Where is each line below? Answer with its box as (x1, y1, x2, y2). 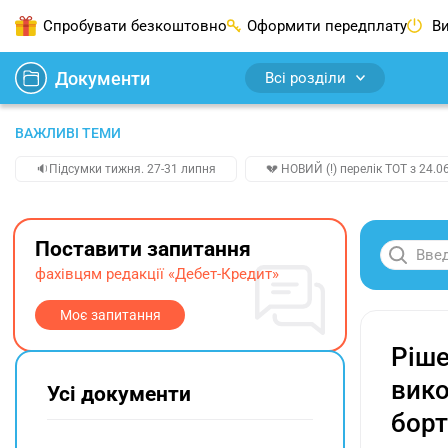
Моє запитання (59, 307, 161, 323)
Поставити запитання (35, 237, 251, 261)
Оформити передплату (247, 17, 407, 35)
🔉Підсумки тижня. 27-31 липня (36, 162, 216, 176)
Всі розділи (265, 69, 346, 87)
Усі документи (47, 382, 191, 406)
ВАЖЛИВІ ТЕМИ (15, 125, 121, 141)
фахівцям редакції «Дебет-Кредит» (35, 265, 279, 283)
